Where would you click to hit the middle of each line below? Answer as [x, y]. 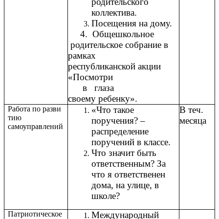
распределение [120, 131]
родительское [95, 45]
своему [82, 99]
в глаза [93, 88]
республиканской [102, 66]
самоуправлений [36, 127]
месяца [193, 121]
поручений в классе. [131, 142]
